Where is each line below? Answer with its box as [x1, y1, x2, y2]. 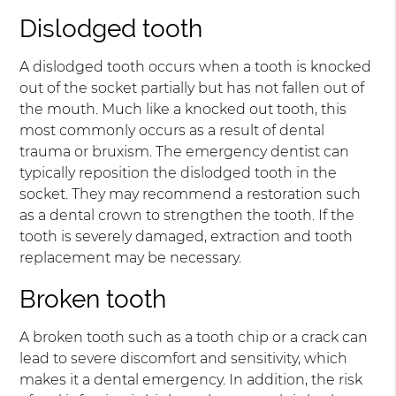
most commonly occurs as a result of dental [19, 122, 325, 140]
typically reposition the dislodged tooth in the [19, 164, 338, 182]
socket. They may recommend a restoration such [19, 186, 362, 203]
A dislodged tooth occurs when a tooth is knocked [19, 58, 372, 76]
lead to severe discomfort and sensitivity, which [19, 350, 348, 368]
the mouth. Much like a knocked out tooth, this [19, 101, 347, 118]
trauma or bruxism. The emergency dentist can [19, 143, 350, 161]
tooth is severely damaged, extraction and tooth [19, 228, 354, 246]
